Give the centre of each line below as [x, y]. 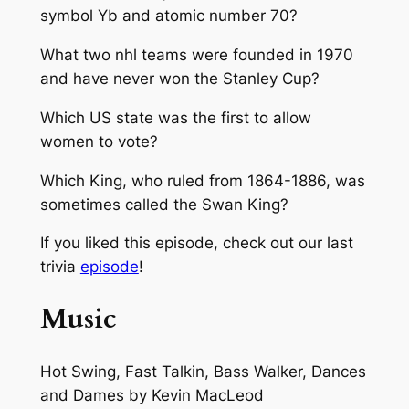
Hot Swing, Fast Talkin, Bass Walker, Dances [203, 371]
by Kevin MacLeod [194, 395]
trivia [60, 267]
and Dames [82, 395]
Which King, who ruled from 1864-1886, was [202, 180]
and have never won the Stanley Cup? [179, 79]
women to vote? [99, 141]
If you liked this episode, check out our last [196, 243]
